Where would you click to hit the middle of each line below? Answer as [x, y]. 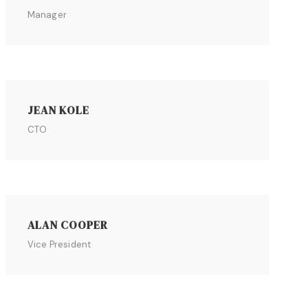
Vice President [59, 244]
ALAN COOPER [67, 225]
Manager [47, 15]
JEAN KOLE [58, 110]
